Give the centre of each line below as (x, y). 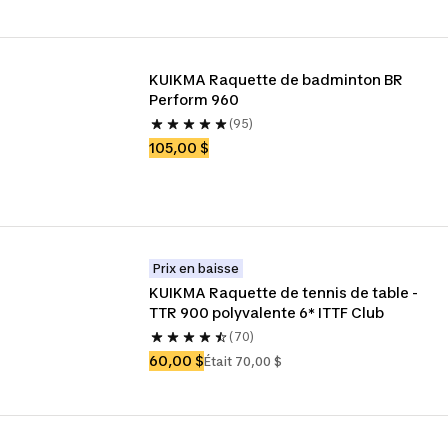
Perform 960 (194, 99)
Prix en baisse (196, 268)
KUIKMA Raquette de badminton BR (276, 79)
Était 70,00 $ (243, 361)
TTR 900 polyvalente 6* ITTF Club (267, 312)
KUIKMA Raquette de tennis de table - (284, 292)
